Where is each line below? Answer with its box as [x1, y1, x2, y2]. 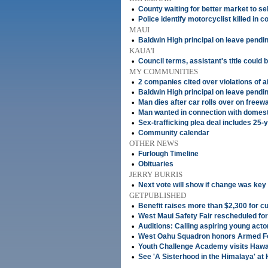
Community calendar [138, 129, 209, 137]
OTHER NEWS [129, 139, 178, 148]
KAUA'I [129, 46, 154, 55]
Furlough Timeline [138, 150, 199, 158]
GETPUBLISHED [129, 191, 186, 200]
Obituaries [138, 160, 173, 168]
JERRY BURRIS [129, 170, 182, 179]
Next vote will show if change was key [138, 181, 266, 189]
